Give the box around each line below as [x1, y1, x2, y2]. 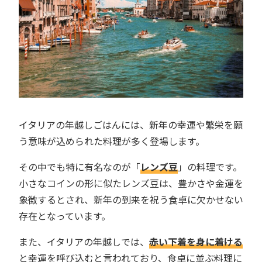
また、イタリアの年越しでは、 [19, 234, 149, 249]
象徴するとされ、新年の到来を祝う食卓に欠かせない [19, 192, 243, 206]
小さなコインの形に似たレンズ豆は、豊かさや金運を [19, 175, 243, 190]
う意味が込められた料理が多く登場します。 [19, 133, 205, 148]
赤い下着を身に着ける [149, 234, 243, 249]
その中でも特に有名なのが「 [19, 159, 140, 174]
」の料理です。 [178, 159, 242, 174]
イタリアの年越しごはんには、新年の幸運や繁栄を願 [19, 117, 243, 132]
